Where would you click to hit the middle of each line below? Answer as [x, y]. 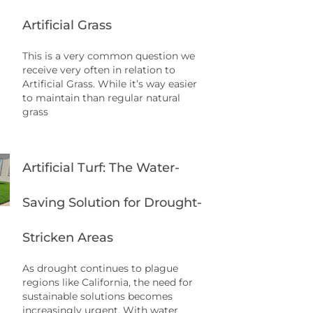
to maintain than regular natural [101, 98]
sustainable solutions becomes [97, 297]
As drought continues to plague [100, 269]
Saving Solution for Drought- [112, 203]
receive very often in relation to [99, 70]
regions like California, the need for [108, 283]
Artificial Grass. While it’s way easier [110, 84]
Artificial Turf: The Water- [101, 168]
